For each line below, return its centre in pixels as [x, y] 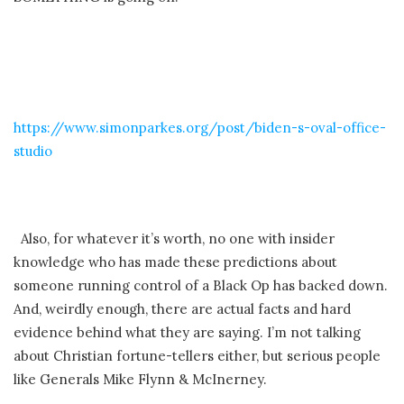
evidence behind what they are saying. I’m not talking [187, 333]
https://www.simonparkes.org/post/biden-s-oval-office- [200, 128]
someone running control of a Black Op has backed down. [201, 286]
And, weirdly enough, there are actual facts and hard [182, 309]
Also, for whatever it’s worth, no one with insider [174, 239]
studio [33, 151]
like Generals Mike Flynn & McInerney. [142, 380]
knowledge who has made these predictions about [175, 262]
